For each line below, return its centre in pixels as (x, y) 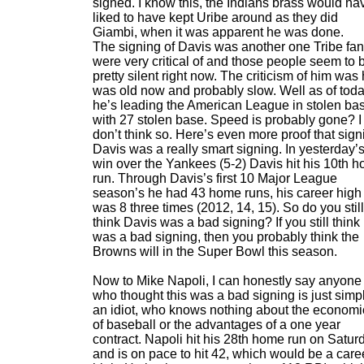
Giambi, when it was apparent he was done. (218, 32)
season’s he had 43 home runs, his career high (227, 193)
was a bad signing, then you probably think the (226, 237)
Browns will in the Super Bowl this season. (215, 251)
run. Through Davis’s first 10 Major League (215, 178)
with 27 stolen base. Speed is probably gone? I (227, 120)
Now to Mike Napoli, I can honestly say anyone (227, 281)
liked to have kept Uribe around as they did (215, 17)
